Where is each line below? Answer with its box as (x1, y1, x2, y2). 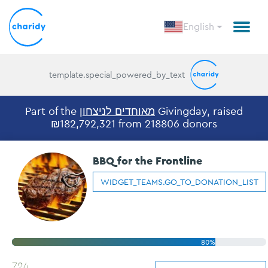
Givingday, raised (155, 104, 243, 118)
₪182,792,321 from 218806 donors (51, 117, 217, 130)
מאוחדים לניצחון (80, 104, 155, 118)
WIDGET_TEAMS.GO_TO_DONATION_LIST (100, 176, 258, 187)
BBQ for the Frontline (93, 154, 202, 167)
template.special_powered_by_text (48, 69, 185, 80)
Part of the (25, 104, 80, 118)
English (183, 20, 215, 33)
